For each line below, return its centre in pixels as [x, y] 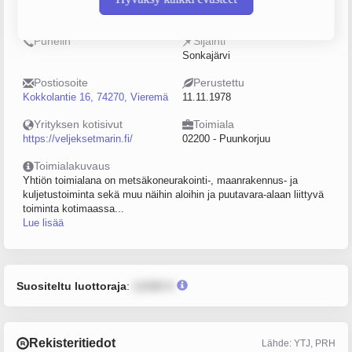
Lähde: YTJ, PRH [299, 343]
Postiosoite [61, 82]
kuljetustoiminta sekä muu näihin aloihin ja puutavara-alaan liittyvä [173, 194]
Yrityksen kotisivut [78, 124]
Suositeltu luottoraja [71, 286]
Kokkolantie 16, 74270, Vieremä [95, 97]
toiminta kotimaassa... [73, 209]
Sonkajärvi [206, 55]
